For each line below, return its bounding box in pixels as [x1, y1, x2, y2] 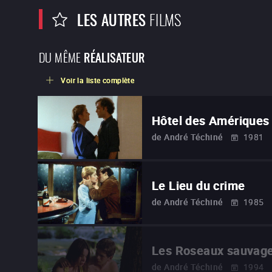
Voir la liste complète [61, 75, 135, 86]
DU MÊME [39, 47, 81, 66]
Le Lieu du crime [152, 177, 245, 194]
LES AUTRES [77, 7, 146, 31]
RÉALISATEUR [84, 47, 145, 67]
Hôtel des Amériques [152, 112, 270, 129]
